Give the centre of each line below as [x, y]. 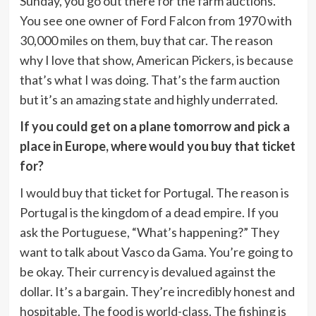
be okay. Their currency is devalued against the [147, 271]
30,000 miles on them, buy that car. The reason [146, 40]
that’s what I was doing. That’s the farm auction [150, 79]
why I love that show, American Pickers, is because [156, 60]
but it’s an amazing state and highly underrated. [148, 99]
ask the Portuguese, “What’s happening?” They [149, 232]
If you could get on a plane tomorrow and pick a [154, 126]
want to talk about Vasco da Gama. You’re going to [156, 251]
